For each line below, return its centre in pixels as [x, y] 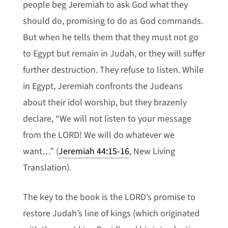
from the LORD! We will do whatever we [98, 135]
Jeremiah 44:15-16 [94, 151]
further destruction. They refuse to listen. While [113, 70]
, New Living [152, 151]
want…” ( [40, 151]
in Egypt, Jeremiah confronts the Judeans [103, 86]
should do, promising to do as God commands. [113, 21]
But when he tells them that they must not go [110, 37]
